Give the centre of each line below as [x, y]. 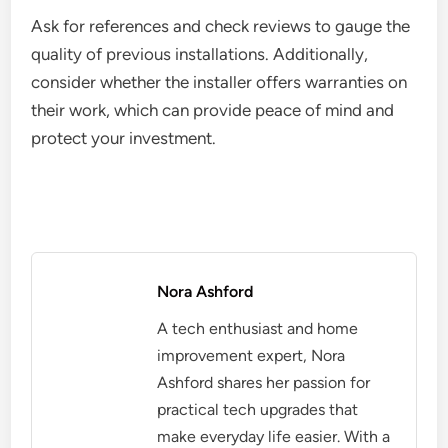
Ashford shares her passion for [264, 383]
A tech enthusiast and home [258, 329]
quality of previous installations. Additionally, [200, 54]
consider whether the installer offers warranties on [219, 82]
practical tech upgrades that [258, 410]
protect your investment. [124, 138]
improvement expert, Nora [251, 356]
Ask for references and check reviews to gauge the [221, 26]
